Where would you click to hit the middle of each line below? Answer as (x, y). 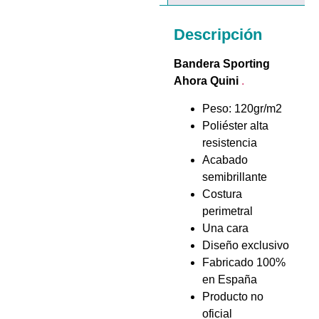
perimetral (228, 211)
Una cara (225, 228)
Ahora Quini (206, 81)
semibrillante (235, 177)
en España (230, 279)
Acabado (225, 159)
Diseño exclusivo (246, 245)
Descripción (218, 35)
